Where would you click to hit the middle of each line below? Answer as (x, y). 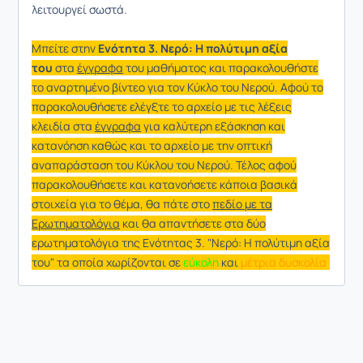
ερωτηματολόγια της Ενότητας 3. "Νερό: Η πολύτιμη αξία (181, 242)
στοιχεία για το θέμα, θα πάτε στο (122, 203)
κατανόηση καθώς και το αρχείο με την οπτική (152, 145)
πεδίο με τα (242, 203)
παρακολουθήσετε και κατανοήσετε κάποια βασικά (164, 184)
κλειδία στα (63, 126)
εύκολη (201, 262)
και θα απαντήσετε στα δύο (193, 223)
